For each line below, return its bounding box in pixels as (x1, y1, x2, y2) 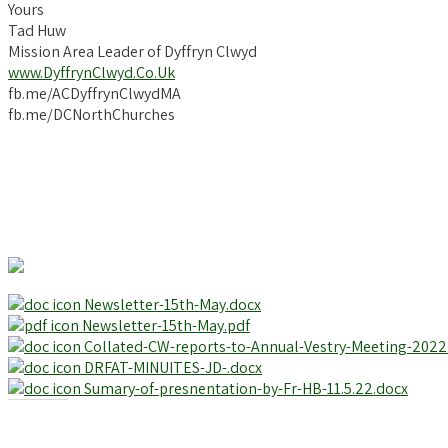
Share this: (8, 410, 68, 426)
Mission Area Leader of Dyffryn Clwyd (8, 40, 257, 62)
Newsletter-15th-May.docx (81, 293, 261, 315)
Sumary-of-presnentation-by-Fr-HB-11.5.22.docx (81, 377, 408, 399)
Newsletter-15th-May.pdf (79, 314, 250, 336)
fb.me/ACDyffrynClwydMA (8, 82, 181, 104)
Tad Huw (8, 19, 66, 41)
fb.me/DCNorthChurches (8, 103, 175, 125)
